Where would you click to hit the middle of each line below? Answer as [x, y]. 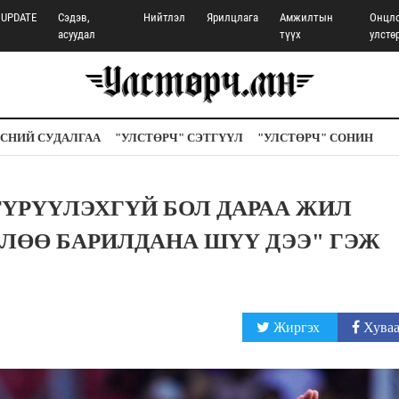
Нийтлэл [165, 17]
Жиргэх [296, 327]
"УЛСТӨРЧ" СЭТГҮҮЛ [179, 138]
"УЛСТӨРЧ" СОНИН [315, 138]
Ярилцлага [233, 17]
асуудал [77, 34]
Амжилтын [307, 17]
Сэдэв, [74, 17]
